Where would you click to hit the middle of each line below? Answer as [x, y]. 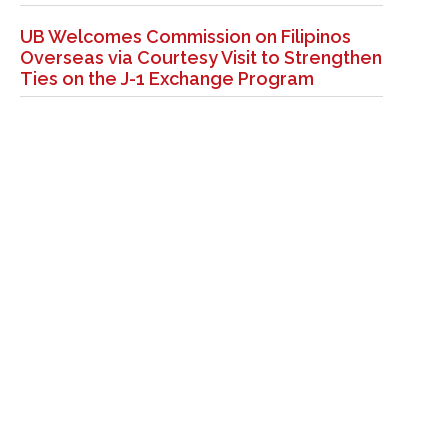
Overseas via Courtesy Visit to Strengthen [201, 58]
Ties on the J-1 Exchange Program [167, 79]
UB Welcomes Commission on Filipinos [185, 37]
